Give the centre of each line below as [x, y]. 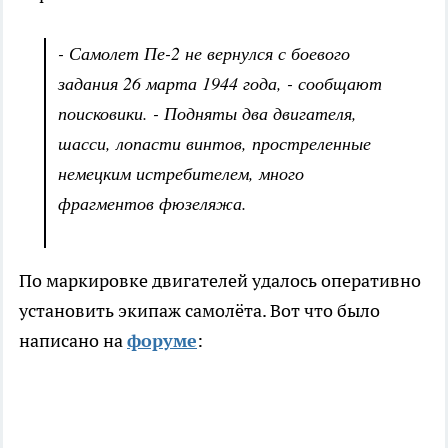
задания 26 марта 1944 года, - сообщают [220, 83]
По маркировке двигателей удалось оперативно [220, 281]
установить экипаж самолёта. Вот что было [199, 311]
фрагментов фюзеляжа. [152, 203]
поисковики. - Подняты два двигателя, [207, 113]
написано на [73, 341]
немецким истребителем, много [181, 173]
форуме [162, 341]
